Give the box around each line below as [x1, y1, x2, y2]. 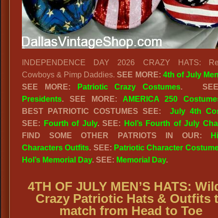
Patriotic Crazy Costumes [77, 83, 181, 91]
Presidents [22, 95, 62, 103]
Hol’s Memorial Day [22, 156, 92, 164]
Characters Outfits [22, 144, 90, 152]
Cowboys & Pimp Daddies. [22, 71, 117, 79]
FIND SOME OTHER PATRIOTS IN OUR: [22, 131, 211, 140]
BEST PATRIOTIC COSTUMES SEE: [22, 107, 170, 115]
